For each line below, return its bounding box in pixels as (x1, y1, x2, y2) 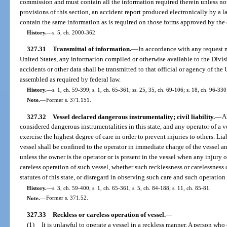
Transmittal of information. (52, 45, 131, 53)
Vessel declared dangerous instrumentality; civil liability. (52, 112, 215, 121)
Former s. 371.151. (46, 97, 91, 103)
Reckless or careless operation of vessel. (52, 210, 166, 218)
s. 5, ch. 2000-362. (52, 29, 97, 35)
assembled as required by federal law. (20, 75, 121, 84)
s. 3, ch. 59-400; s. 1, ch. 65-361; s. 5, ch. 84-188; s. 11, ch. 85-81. (52, 184, 211, 191)
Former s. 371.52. (46, 195, 88, 201)
